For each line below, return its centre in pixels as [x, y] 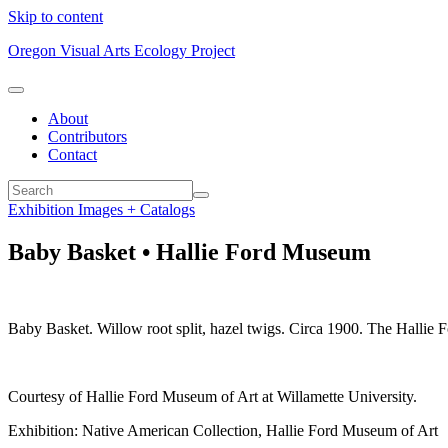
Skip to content [55, 16]
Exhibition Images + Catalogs [101, 209]
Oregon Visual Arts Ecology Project [121, 50]
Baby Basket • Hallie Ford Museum [189, 251]
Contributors [87, 136]
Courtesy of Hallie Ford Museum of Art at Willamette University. [212, 396]
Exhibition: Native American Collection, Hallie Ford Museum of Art [223, 430]
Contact [72, 154]
